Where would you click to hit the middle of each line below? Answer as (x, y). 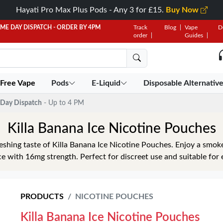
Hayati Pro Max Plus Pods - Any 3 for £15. (91, 10)
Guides (194, 35)
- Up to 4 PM (64, 103)
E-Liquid (106, 83)
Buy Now (183, 10)
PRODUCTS (42, 197)
